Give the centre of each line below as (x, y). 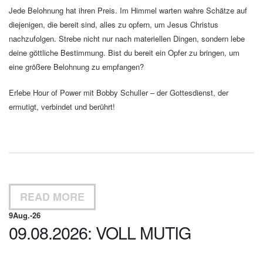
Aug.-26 (27, 215)
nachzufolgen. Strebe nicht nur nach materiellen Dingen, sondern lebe (127, 38)
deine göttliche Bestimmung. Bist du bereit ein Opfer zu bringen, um (124, 53)
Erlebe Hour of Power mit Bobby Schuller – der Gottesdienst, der (119, 92)
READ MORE (52, 197)
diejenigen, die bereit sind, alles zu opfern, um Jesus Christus (114, 24)
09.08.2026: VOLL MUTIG (100, 232)
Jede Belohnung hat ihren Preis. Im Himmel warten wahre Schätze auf (128, 10)
